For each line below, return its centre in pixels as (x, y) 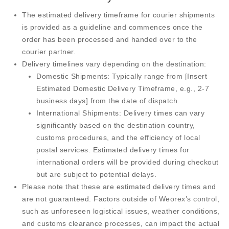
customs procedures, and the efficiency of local (118, 138)
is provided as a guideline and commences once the (112, 27)
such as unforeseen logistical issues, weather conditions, (121, 211)
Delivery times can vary (163, 113)
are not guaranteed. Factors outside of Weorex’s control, (121, 199)
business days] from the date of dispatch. (108, 101)
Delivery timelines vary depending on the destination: (114, 64)
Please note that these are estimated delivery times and (119, 187)
